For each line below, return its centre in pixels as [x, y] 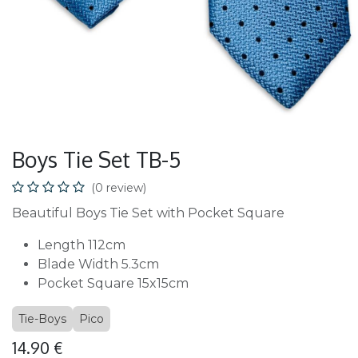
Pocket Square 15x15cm [113, 283]
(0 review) [119, 188]
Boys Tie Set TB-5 [96, 159]
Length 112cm [82, 245]
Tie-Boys [42, 319]
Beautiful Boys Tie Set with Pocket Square [148, 213]
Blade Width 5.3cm [98, 264]
